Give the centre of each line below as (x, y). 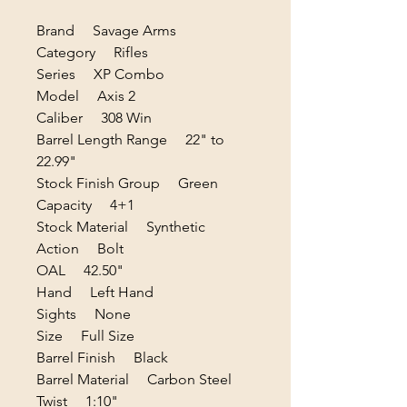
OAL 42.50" (80, 271)
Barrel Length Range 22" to (130, 140)
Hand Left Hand (95, 293)
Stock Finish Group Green (127, 184)
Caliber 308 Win (94, 118)
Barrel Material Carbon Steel (134, 380)
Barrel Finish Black (102, 358)
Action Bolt (80, 249)
